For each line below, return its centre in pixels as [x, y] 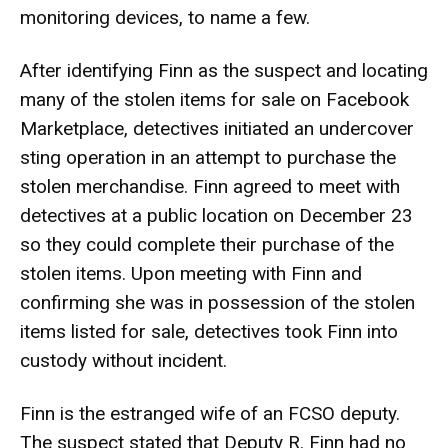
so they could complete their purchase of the [207, 244]
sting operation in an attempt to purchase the [208, 157]
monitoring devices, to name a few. [165, 17]
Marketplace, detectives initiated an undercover [217, 128]
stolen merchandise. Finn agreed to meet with [210, 186]
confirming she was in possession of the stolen [217, 302]
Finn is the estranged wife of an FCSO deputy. [210, 413]
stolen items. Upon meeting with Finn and [191, 273]
